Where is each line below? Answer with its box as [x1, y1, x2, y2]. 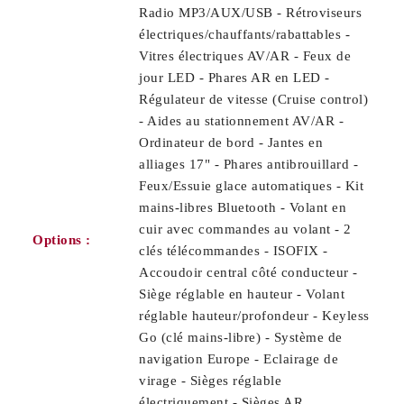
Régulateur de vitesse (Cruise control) [139, 92, 368, 107]
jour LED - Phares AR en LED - [139, 70, 330, 86]
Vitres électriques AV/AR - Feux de [139, 49, 351, 64]
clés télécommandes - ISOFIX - [139, 243, 328, 259]
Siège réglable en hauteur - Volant [139, 287, 344, 302]
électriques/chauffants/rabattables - [139, 27, 350, 42]
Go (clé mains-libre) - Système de [139, 330, 343, 345]
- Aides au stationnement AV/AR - [139, 114, 344, 129]
